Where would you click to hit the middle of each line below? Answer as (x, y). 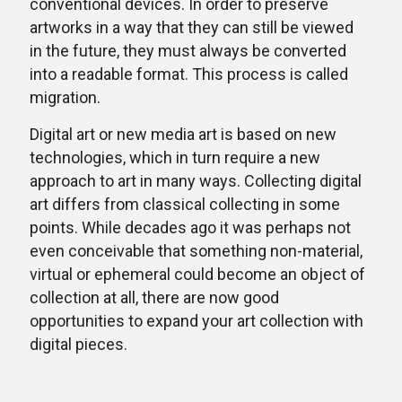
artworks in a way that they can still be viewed (192, 27)
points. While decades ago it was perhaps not (190, 227)
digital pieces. (79, 344)
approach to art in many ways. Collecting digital (196, 181)
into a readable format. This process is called (189, 74)
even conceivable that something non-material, (196, 251)
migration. (65, 97)
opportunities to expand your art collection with (197, 321)
